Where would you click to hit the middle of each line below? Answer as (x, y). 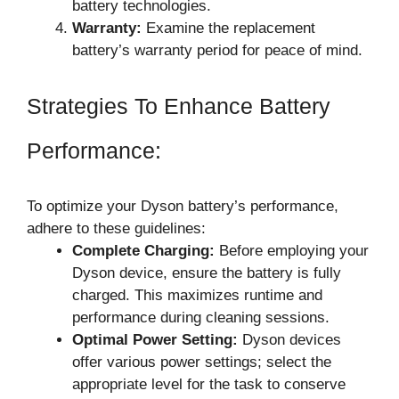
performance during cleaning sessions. (201, 318)
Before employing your (292, 251)
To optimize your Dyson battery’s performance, (183, 206)
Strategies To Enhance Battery (179, 106)
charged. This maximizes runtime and (197, 295)
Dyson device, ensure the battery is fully (207, 273)
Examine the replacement (228, 28)
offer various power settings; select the (202, 362)
